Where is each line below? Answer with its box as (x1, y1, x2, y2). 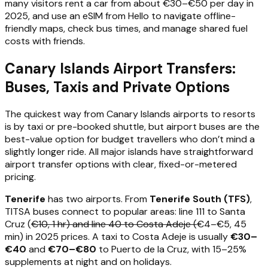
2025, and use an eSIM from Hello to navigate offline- (5, 9, 236, 22)
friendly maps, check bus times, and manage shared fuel (5, 22, 248, 35)
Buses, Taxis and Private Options (5, 77, 230, 96)
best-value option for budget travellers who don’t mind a (5, 133, 255, 146)
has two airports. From (45, 193, 150, 206)
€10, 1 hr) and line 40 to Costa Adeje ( (31, 218, 197, 231)
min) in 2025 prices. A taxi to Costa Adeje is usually (5, 230, 230, 243)
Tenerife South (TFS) (150, 193, 250, 206)
